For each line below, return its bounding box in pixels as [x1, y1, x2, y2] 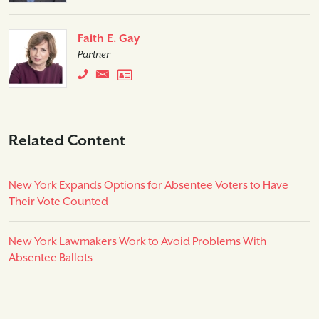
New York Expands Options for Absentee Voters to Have [9, 178, 288, 192]
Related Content [9, 132, 125, 150]
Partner [78, 48, 110, 61]
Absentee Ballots [9, 251, 93, 265]
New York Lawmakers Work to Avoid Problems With [9, 234, 266, 249]
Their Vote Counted [9, 194, 108, 209]
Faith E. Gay [78, 31, 140, 46]
